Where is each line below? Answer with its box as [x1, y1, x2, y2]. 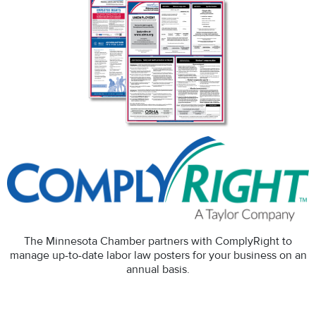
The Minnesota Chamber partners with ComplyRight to [24, 234, 292, 248]
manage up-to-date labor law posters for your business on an [9, 248, 307, 262]
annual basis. [126, 262, 190, 276]
